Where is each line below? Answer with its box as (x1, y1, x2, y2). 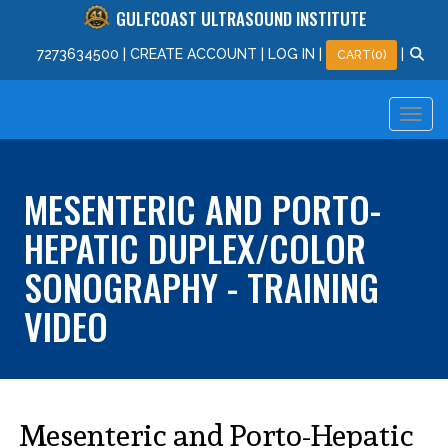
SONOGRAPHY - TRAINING (24, 260, 379, 313)
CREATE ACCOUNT (130, 45, 258, 62)
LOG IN (268, 45, 316, 62)
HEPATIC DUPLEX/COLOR (24, 221, 366, 274)
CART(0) (337, 48, 387, 62)
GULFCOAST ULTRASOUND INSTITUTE (116, 6, 368, 31)
